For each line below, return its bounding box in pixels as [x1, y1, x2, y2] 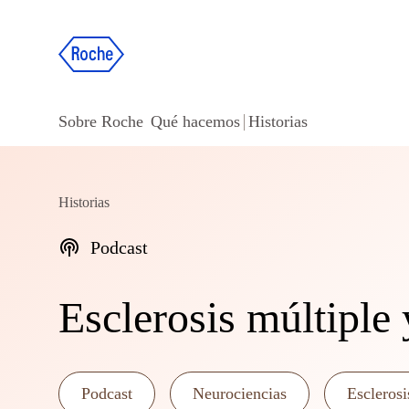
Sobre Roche [58, 112, 143, 131]
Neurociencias [193, 384, 287, 403]
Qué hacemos [151, 112, 240, 131]
